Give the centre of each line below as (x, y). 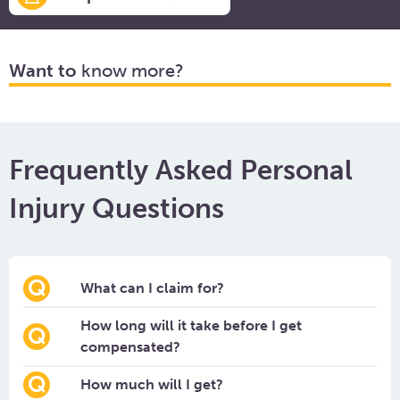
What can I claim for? (152, 288)
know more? (130, 71)
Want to (43, 71)
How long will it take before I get (191, 325)
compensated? (130, 347)
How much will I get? (152, 384)
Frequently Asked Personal (181, 170)
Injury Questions (117, 208)
